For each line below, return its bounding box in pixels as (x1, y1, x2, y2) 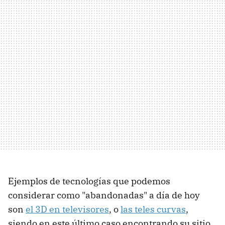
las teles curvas (121, 203, 186, 215)
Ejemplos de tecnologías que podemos (8, 175, 170, 187)
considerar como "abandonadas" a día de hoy (8, 189, 200, 201)
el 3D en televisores (26, 203, 109, 215)
